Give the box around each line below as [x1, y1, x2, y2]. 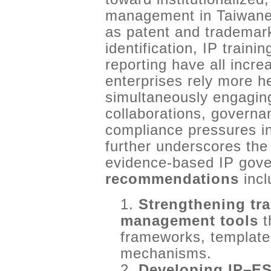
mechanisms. [120, 246, 212, 262]
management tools [120, 213, 258, 229]
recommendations [105, 171, 239, 188]
